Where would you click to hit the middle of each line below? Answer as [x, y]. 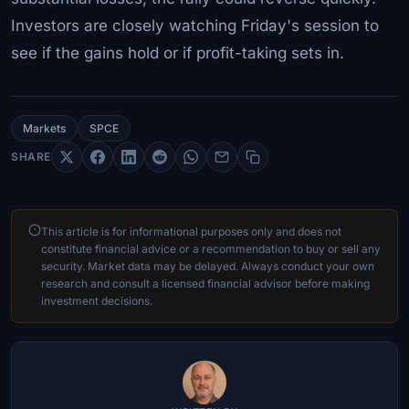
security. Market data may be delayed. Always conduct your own [208, 266]
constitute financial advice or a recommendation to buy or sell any [211, 248]
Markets [44, 128]
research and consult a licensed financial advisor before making [205, 283]
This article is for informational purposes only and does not [191, 231]
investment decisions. [97, 300]
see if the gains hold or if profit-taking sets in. [178, 52]
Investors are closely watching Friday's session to [195, 25]
